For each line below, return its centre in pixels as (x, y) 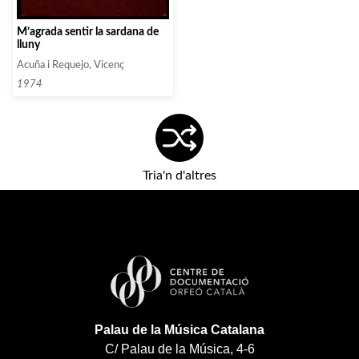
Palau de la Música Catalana (179, 330)
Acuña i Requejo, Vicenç (71, 65)
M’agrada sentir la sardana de (88, 32)
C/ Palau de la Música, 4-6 (179, 349)
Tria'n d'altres (179, 176)
